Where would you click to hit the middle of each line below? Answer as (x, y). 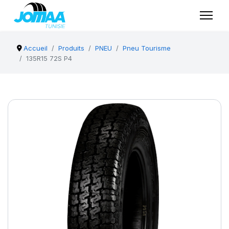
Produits (72, 48)
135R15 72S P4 (49, 58)
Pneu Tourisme (147, 48)
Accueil (36, 48)
